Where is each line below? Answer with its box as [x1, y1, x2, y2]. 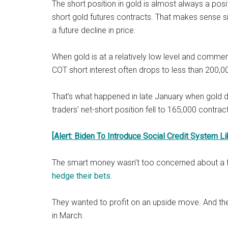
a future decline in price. [52, 25, 136, 35]
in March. [52, 211, 84, 220]
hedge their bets [52, 171, 110, 181]
